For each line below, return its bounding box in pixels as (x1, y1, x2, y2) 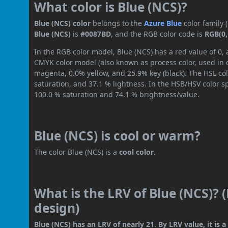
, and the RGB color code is (111, 28, 205, 39)
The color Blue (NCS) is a (34, 147, 120, 157)
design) (34, 199, 80, 216)
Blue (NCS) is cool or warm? (34, 127, 201, 144)
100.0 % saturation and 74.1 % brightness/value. (34, 89, 200, 99)
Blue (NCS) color (34, 18, 91, 28)
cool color (119, 147, 154, 157)
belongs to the (91, 18, 145, 28)
